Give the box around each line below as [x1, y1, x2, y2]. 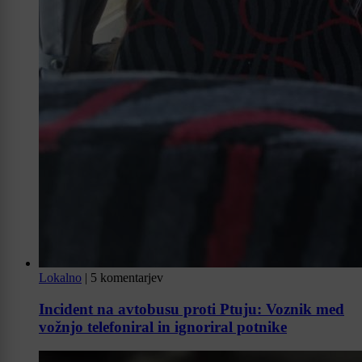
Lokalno [39, 270, 82, 284]
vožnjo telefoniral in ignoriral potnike [39, 318, 287, 335]
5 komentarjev [90, 270, 163, 284]
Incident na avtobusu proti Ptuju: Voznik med [39, 300, 344, 318]
